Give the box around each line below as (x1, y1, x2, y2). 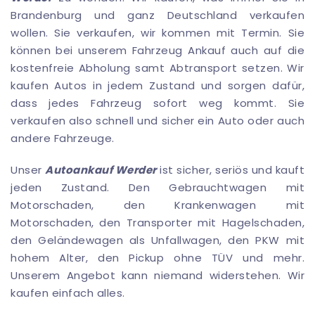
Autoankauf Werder (45, 162, 157, 178)
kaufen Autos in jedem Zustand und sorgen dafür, (11, 78, 304, 94)
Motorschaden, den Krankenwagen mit (11, 198, 304, 213)
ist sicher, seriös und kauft (156, 162, 304, 178)
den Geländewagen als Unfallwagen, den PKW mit (11, 233, 304, 248)
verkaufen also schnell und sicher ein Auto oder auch (11, 113, 304, 129)
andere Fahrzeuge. (11, 131, 115, 146)
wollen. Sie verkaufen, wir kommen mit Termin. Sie (11, 25, 304, 41)
